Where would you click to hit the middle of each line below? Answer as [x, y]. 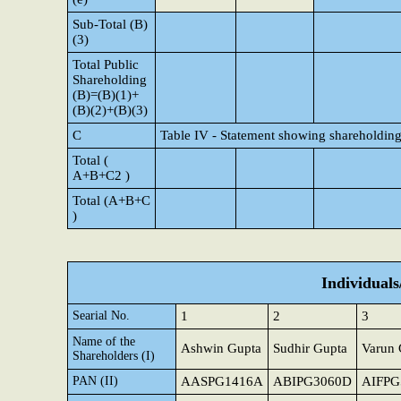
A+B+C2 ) [101, 175]
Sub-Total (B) [110, 24]
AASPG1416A [222, 381]
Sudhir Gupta [310, 348]
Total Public [106, 64]
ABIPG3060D [312, 381]
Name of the [104, 341]
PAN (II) [95, 381]
